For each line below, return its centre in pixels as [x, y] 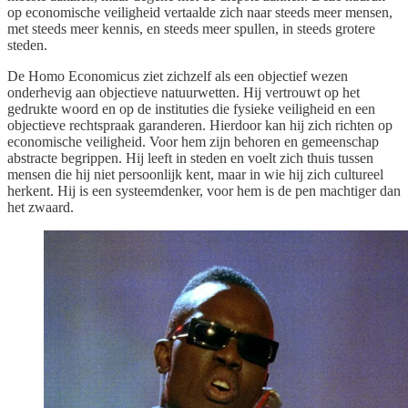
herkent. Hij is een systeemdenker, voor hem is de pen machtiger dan [204, 190]
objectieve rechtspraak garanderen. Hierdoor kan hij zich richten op [200, 125]
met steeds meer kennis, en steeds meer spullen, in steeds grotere [191, 28]
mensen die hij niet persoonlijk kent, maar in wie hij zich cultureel [195, 174]
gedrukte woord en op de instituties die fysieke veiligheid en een [191, 108]
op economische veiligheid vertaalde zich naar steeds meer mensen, [200, 12]
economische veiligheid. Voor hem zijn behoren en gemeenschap [193, 141]
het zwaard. [41, 207]
